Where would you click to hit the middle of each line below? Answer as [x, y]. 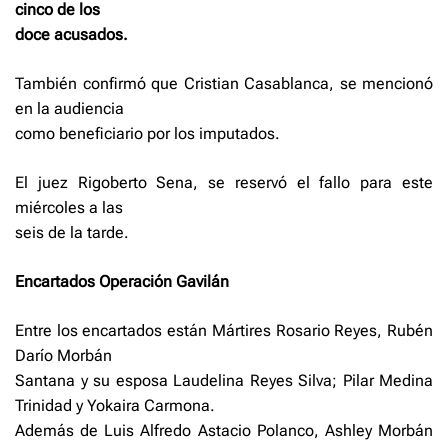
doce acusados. [71, 34]
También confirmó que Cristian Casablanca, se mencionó [224, 83]
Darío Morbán [63, 355]
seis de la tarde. [72, 232]
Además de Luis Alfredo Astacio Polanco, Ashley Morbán [224, 430]
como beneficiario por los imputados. [147, 133]
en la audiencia [69, 108]
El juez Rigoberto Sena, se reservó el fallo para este [224, 182]
